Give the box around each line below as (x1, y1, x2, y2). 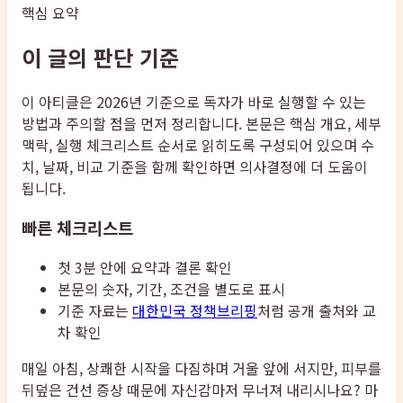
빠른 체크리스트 (22, 215, 133, 240)
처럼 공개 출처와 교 (257, 300, 376, 322)
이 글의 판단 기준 (22, 40, 179, 73)
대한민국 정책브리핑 (132, 300, 257, 322)
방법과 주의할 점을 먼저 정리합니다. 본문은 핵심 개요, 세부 (22, 112, 381, 134)
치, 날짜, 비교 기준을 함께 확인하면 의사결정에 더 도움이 (22, 155, 368, 177)
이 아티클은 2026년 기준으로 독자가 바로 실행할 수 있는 (22, 90, 366, 112)
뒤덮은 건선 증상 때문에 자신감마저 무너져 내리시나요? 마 (22, 379, 378, 401)
